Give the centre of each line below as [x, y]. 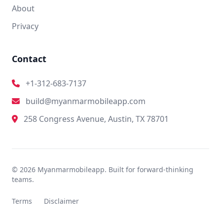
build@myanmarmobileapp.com [86, 101]
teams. [23, 179]
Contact [29, 59]
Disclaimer [61, 201]
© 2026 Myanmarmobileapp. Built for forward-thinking [103, 169]
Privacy [25, 26]
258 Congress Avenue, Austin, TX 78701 [96, 119]
